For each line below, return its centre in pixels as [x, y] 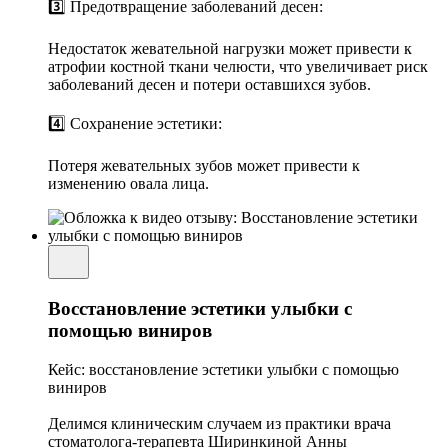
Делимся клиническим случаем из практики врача [219, 423]
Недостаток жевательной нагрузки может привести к [230, 49]
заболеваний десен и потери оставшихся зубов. [209, 85]
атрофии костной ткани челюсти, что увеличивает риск [238, 67]
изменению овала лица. [128, 184]
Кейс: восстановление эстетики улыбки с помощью [223, 369]
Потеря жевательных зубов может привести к [204, 166]
